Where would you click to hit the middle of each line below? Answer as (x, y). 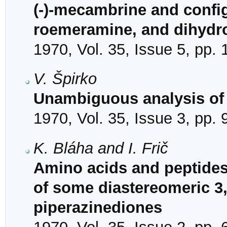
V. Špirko (65, 79)
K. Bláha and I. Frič (101, 148)
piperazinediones (98, 207)
